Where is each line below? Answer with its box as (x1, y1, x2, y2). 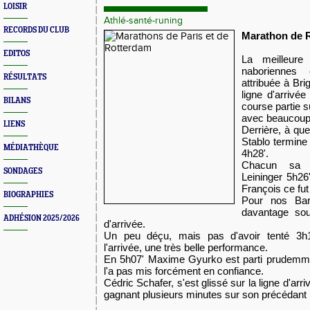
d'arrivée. (104, 218, 145, 230)
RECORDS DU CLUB (3, 26, 69, 35)
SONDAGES (3, 167, 42, 176)
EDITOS (3, 49, 30, 58)
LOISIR (3, 2, 27, 11)
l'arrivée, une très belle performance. (104, 241, 268, 253)
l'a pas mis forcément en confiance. (104, 265, 264, 277)
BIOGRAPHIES (3, 190, 53, 199)
